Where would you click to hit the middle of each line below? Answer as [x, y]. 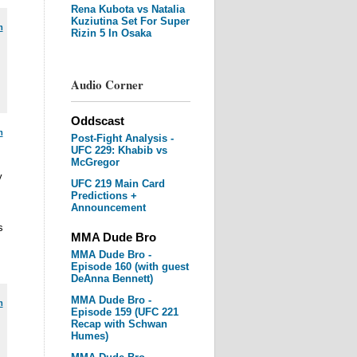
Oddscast [97, 121]
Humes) [89, 336]
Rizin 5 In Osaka [111, 33]
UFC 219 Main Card [118, 184]
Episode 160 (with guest [129, 267]
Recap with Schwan [119, 324]
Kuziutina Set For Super [130, 21]
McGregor [95, 162]
